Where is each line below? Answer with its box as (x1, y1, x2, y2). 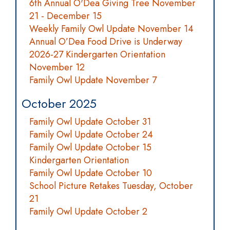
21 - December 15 (29, 9, 102, 23)
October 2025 (22, 94, 97, 112)
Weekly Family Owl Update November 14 (29, 22, 194, 35)
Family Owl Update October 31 (29, 115, 151, 128)
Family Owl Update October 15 (29, 141, 151, 154)
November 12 (29, 61, 85, 74)
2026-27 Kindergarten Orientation (29, 48, 165, 61)
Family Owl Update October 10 (29, 166, 152, 180)
